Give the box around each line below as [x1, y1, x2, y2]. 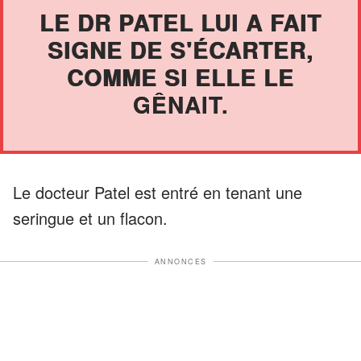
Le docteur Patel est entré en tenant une [13, 180, 302, 204]
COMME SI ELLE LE [67, 60, 294, 93]
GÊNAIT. [132, 87, 229, 121]
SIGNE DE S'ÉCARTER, [48, 32, 313, 66]
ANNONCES [154, 255, 207, 267]
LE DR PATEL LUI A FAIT [39, 5, 322, 39]
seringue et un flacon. [13, 205, 168, 230]
